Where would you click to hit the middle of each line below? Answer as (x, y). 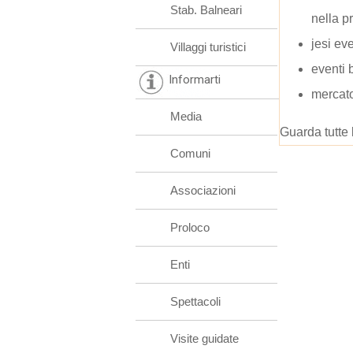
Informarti (195, 80)
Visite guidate (204, 338)
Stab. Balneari (206, 10)
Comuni (190, 153)
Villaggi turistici (208, 47)
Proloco (190, 227)
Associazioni (203, 190)
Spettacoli (195, 301)
